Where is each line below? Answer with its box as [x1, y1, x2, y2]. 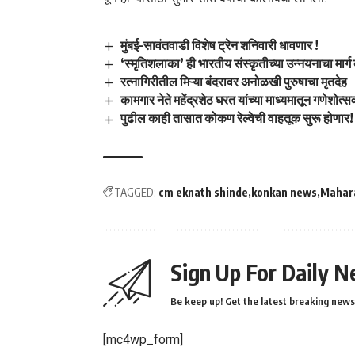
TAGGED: [114, 185, 156, 199]
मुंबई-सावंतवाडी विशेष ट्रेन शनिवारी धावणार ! [120, 36, 319, 53]
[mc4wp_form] [103, 331, 183, 347]
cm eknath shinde [158, 185, 248, 199]
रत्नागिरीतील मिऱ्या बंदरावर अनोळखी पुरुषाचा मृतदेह [120, 74, 348, 90]
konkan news [251, 185, 317, 199]
